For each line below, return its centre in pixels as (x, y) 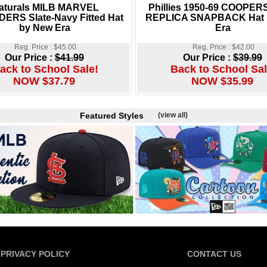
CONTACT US (214, 254)
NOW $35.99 (222, 81)
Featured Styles (119, 116)
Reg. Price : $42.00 (223, 47)
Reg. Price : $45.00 (45, 47)
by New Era (44, 28)
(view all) (173, 115)
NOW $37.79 (44, 81)
